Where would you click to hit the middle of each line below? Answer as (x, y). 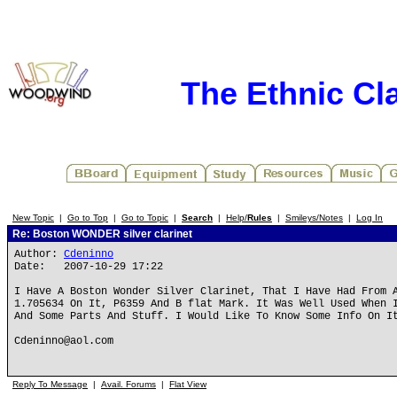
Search (197, 218)
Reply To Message (50, 384)
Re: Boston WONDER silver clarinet (101, 234)
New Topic (33, 218)
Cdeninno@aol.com (64, 341)
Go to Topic (145, 218)
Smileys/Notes (314, 218)
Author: (39, 254)
